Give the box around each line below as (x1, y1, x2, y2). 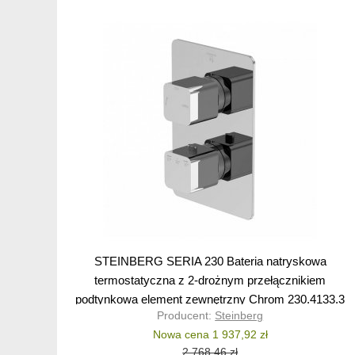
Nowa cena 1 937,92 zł (152, 328, 268, 342)
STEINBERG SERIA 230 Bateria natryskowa (94, 254, 326, 269)
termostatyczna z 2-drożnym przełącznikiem (94, 273, 326, 288)
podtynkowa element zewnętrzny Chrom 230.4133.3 (75, 292, 345, 307)
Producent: (157, 309, 216, 323)
